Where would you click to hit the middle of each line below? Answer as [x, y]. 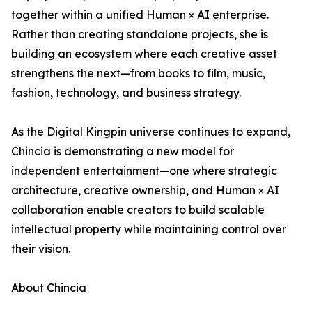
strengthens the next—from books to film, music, [138, 73]
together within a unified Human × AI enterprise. [140, 15]
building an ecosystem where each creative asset [144, 54]
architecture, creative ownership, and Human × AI [145, 190]
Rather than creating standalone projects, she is [140, 34]
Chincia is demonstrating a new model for [123, 151]
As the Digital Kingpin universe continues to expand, [151, 132]
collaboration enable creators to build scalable [138, 210]
